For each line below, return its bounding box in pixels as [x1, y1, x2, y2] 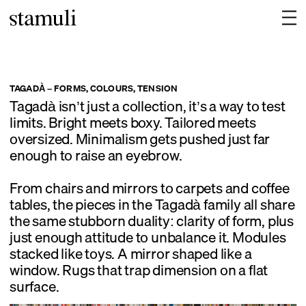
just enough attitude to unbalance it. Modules [10, 225, 286, 249]
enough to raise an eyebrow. [10, 143, 182, 167]
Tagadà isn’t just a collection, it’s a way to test [10, 94, 286, 117]
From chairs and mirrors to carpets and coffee [10, 176, 290, 200]
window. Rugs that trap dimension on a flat [10, 258, 268, 282]
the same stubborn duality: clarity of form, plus [10, 209, 294, 233]
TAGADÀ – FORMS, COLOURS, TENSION [10, 81, 178, 95]
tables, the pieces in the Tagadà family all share [10, 193, 295, 217]
